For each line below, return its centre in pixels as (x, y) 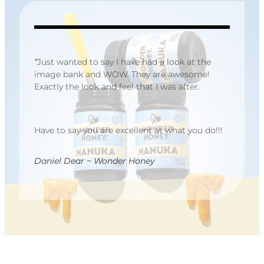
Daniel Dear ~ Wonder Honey (95, 161)
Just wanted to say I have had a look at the (124, 62)
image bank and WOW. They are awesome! (122, 75)
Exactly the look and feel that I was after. (117, 87)
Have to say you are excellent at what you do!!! (128, 130)
